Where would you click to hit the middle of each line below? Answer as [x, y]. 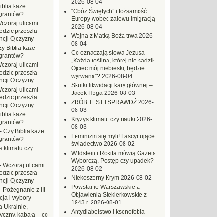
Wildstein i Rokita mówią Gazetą [114, 153]
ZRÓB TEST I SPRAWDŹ [104, 102]
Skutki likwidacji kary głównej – [112, 85]
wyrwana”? [86, 76]
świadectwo [87, 144]
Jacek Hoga [87, 93]
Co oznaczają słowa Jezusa [108, 53]
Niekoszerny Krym [95, 178]
